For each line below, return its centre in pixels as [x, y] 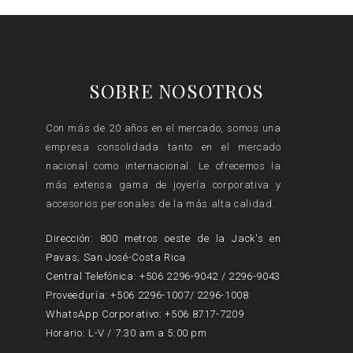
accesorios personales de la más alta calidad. [161, 204]
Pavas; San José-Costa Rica [116, 257]
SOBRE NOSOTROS [176, 91]
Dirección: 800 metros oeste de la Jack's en [163, 238]
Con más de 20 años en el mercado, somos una [163, 128]
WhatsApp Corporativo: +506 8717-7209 [145, 314]
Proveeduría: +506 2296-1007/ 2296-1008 [147, 295]
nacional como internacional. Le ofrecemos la [163, 166]
